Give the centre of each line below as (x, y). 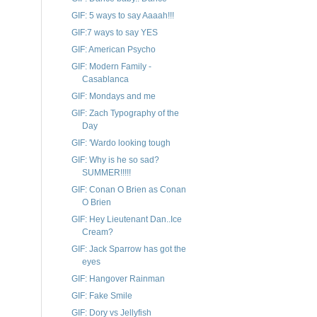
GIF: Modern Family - (111, 67)
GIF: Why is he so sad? (115, 160)
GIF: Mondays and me (113, 97)
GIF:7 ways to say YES (114, 33)
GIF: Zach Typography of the (125, 114)
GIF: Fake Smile (102, 296)
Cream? (97, 232)
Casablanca (105, 80)
